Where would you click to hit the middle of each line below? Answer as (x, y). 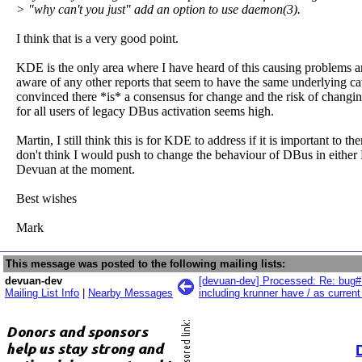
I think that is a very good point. (97, 38)
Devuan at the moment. (76, 169)
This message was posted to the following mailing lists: (145, 264)
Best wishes (46, 198)
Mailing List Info (42, 293)
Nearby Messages (130, 293)
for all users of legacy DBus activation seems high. (145, 111)
